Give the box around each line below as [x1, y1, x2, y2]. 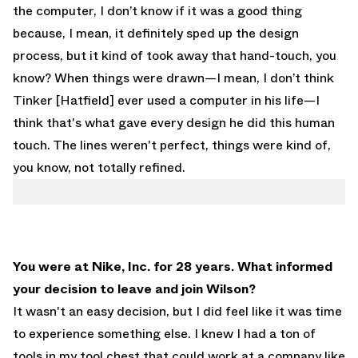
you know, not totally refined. [13, 158, 185, 177]
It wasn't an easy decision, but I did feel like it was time [13, 302, 342, 321]
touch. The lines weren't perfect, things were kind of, [13, 136, 331, 155]
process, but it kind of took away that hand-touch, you [13, 46, 336, 66]
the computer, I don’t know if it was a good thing [13, 2, 302, 21]
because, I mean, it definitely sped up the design [13, 24, 299, 43]
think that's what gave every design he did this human [13, 113, 335, 133]
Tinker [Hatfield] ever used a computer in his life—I [13, 91, 320, 110]
